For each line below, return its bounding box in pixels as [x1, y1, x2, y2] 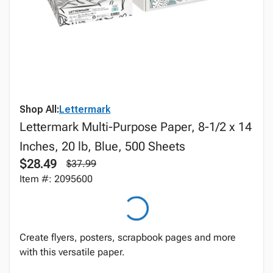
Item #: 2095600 [19, 173, 93, 185]
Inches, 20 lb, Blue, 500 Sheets [19, 139, 185, 154]
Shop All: [19, 104, 59, 115]
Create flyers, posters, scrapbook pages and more [19, 232, 236, 243]
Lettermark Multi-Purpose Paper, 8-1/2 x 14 [19, 119, 252, 134]
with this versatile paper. [19, 246, 125, 258]
